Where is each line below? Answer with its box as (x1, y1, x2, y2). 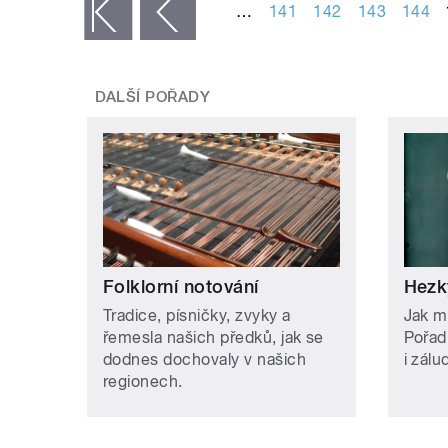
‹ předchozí (56, 3, 141, 23)
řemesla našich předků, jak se (103, 327, 324, 347)
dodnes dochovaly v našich (103, 349, 306, 369)
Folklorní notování (103, 275, 259, 297)
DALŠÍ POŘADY (94, 88, 211, 107)
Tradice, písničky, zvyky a (103, 305, 291, 325)
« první (35, 3, 84, 23)
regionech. (103, 371, 183, 391)
